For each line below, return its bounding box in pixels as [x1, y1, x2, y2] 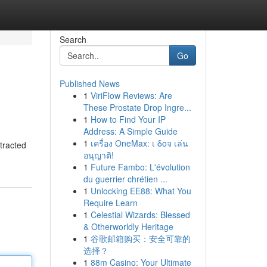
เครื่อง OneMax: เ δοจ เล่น [90, 137, 188, 149]
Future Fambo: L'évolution [90, 161, 190, 173]
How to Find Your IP [90, 113, 166, 125]
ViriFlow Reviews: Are [90, 89, 172, 101]
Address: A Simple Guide [83, 125, 178, 137]
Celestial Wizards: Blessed [90, 209, 190, 221]
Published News [59, 77, 120, 89]
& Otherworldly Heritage [83, 221, 173, 232]
